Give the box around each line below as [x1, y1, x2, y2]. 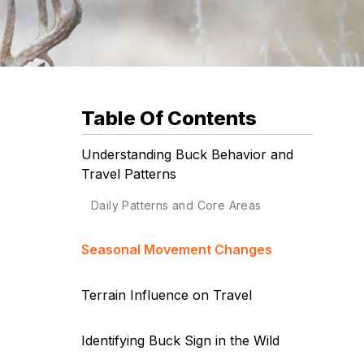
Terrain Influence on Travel [80, 287, 252, 304]
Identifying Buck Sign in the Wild [80, 332, 279, 349]
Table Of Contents [80, 106, 257, 131]
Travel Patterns [80, 166, 176, 183]
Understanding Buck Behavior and [80, 146, 293, 163]
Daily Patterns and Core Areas [90, 198, 262, 213]
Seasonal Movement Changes [80, 241, 272, 258]
